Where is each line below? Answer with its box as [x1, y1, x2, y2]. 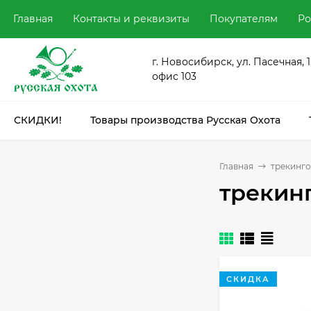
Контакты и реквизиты [73, 12, 190, 25]
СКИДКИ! [14, 114, 62, 126]
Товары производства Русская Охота [90, 114, 280, 126]
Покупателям [210, 12, 278, 25]
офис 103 [151, 70, 196, 83]
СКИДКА [226, 274, 270, 284]
